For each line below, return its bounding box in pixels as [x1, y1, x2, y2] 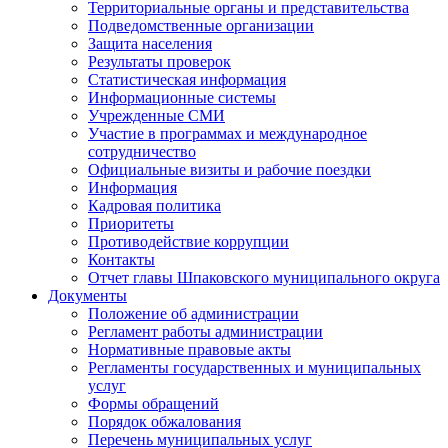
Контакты [88, 250, 155, 268]
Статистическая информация [88, 70, 286, 88]
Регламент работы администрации [88, 322, 323, 340]
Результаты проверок [88, 52, 231, 70]
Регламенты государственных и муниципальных [88, 358, 421, 376]
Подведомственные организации [88, 16, 314, 34]
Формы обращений [88, 394, 219, 412]
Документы [48, 286, 127, 304]
